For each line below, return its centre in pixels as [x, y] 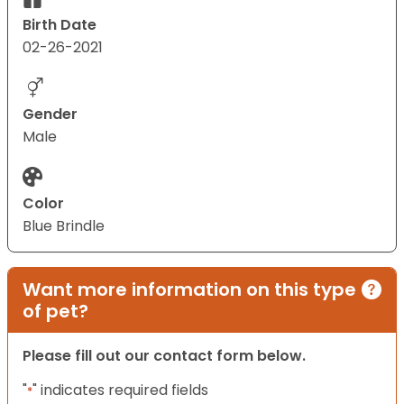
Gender [50, 115]
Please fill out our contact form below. [164, 356]
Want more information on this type [189, 290]
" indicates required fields [120, 390]
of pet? [55, 312]
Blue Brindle [64, 226]
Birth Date [60, 25]
